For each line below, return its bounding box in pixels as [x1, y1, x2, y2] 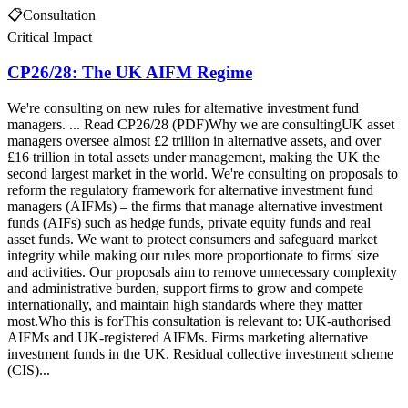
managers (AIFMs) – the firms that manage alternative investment [7, 198, 382, 214]
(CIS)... [7, 362, 50, 378]
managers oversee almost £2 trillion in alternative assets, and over [7, 132, 381, 148]
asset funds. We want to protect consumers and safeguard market [7, 230, 377, 247]
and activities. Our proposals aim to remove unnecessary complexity [7, 263, 397, 280]
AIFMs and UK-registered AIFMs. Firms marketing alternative [7, 329, 368, 345]
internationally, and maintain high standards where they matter [7, 296, 362, 312]
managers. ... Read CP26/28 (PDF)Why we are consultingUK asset [7, 116, 394, 132]
